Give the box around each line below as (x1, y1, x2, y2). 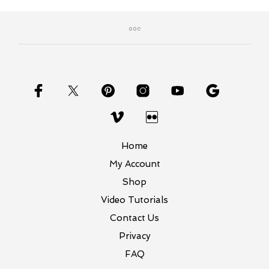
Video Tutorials (101, 195, 168, 206)
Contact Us (110, 213, 159, 224)
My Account (109, 159, 160, 170)
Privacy (118, 231, 151, 242)
